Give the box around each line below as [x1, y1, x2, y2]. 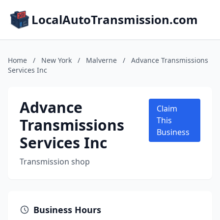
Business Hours [33, 204, 101, 216]
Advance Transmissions [131, 55, 208, 65]
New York [41, 55, 72, 65]
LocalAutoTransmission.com [31, 11, 198, 27]
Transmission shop [20, 156, 90, 167]
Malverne [86, 55, 117, 65]
